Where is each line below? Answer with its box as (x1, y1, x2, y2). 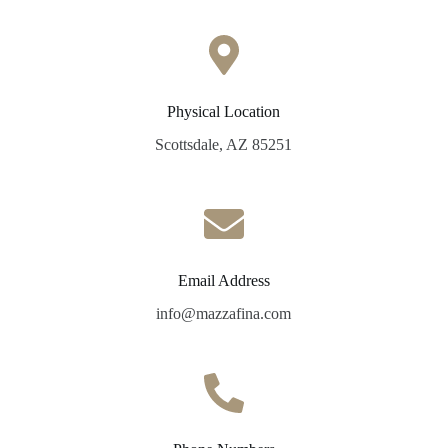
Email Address (177, 272, 270, 290)
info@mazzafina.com (156, 304, 292, 322)
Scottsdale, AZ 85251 (155, 136, 293, 154)
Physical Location (167, 103, 281, 121)
